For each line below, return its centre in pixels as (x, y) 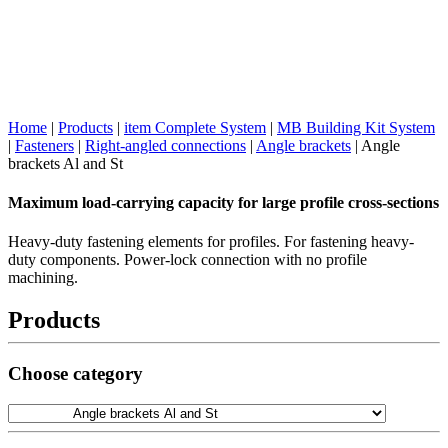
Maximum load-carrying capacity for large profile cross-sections (223, 203)
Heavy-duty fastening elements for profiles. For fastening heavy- (211, 242)
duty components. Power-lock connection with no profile (187, 260)
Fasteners (44, 145)
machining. (43, 278)
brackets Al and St (65, 163)
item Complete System (195, 127)
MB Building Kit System (356, 127)
